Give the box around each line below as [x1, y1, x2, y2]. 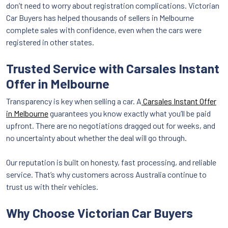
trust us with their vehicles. [6, 181, 98, 191]
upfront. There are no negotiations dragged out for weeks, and [6, 120, 215, 130]
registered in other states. [6, 37, 94, 47]
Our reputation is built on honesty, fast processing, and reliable [6, 157, 216, 167]
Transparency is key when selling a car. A [6, 96, 141, 106]
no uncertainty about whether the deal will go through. [6, 132, 187, 142]
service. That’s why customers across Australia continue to [6, 169, 207, 179]
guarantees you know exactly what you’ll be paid [48, 108, 211, 118]
